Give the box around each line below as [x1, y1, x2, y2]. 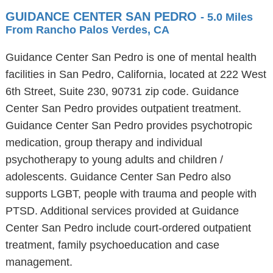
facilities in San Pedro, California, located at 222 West [5, 68, 266, 80]
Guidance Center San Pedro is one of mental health [5, 51, 257, 63]
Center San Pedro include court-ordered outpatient [5, 222, 251, 234]
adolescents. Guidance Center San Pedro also [5, 171, 231, 183]
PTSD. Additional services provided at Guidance [5, 205, 239, 217]
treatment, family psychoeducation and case [5, 239, 219, 251]
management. [5, 256, 73, 268]
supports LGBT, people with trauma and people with [5, 188, 257, 200]
